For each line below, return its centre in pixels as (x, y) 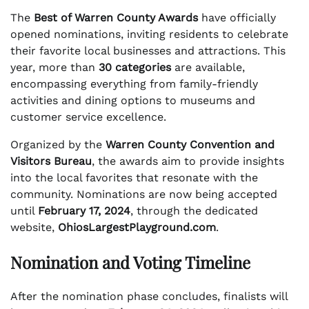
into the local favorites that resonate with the (134, 178)
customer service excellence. (88, 117)
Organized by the (58, 145)
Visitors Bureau (51, 161)
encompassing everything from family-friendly (134, 84)
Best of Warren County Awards (116, 18)
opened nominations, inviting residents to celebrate (149, 34)
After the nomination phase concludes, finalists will (149, 297)
